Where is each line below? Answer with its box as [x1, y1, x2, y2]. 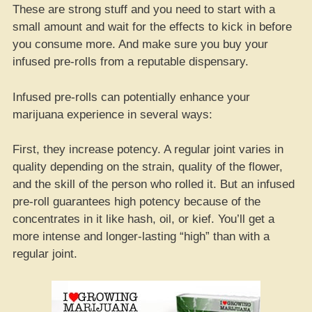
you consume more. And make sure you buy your [13, 38, 268, 51]
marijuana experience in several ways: [13, 107, 212, 121]
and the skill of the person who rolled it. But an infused [13, 178, 295, 191]
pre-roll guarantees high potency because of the [13, 195, 260, 208]
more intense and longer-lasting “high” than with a [13, 230, 270, 243]
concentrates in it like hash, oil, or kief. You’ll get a [13, 212, 274, 226]
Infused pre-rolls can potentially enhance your [13, 90, 250, 104]
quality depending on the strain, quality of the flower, [13, 160, 283, 173]
